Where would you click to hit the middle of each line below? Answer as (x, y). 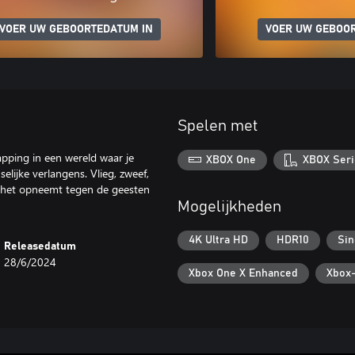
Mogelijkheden (229, 206)
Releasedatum (40, 246)
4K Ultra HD (218, 240)
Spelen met (218, 126)
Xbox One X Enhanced (243, 273)
